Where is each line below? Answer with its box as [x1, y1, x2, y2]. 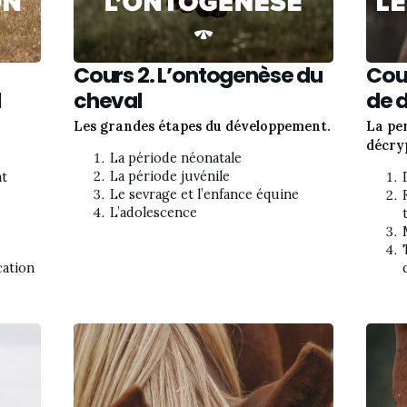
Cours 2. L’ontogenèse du [74, 59, 323, 90]
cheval [74, 84, 143, 115]
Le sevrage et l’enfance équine [110, 186, 299, 203]
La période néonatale [110, 150, 242, 167]
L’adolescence [110, 204, 197, 222]
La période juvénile [110, 168, 230, 185]
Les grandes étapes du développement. [74, 118, 331, 135]
